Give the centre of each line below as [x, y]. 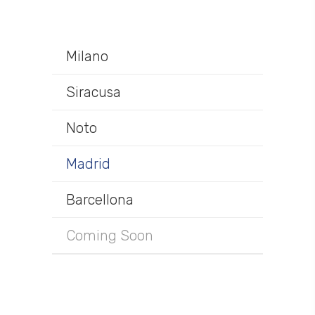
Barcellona [100, 200]
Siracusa [94, 92]
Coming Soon [110, 236]
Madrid [88, 164]
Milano [87, 56]
